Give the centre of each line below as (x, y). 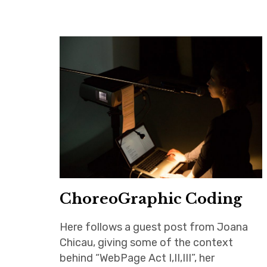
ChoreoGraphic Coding (151, 199)
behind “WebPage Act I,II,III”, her (137, 258)
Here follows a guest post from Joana (154, 227)
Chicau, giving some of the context (146, 243)
